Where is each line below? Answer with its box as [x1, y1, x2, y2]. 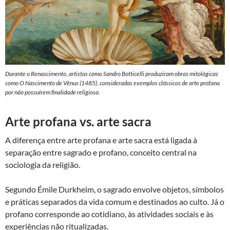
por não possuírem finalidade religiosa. [5, 88, 100, 96]
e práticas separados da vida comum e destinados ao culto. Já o [5, 196, 224, 206]
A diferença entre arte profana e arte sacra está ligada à [5, 135, 197, 145]
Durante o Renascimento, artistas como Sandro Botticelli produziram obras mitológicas [5, 69, 218, 78]
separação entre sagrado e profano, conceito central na [5, 147, 197, 157]
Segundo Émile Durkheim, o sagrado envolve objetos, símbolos [5, 184, 224, 194]
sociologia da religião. [5, 159, 80, 169]
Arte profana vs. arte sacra [5, 113, 151, 129]
